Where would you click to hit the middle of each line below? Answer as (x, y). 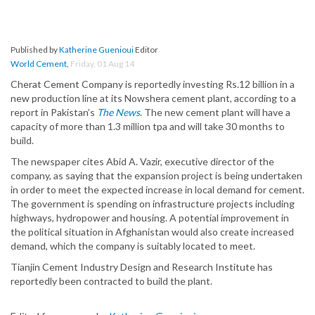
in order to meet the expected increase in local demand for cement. (157, 190)
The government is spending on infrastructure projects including (153, 204)
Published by (35, 50)
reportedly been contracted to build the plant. (111, 281)
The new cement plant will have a (216, 112)
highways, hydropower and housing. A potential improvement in (150, 218)
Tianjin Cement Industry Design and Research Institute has (142, 267)
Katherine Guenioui (96, 50)
